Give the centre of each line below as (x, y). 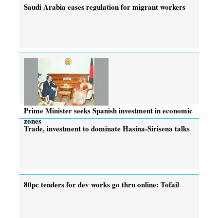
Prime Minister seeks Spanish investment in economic (108, 110)
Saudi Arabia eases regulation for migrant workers (105, 7)
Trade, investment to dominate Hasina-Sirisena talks (107, 128)
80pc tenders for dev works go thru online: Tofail (101, 184)
